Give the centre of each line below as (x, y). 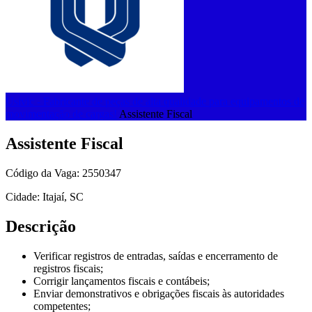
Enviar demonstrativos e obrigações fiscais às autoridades (159, 293)
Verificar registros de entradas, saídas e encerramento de (156, 256)
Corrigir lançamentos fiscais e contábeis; (122, 281)
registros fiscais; (68, 268)
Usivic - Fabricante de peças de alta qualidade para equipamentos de (155, 101)
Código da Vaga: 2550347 (63, 173)
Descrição (41, 226)
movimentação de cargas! (61, 114)
